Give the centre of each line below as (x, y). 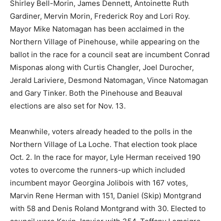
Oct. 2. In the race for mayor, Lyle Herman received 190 (105, 157)
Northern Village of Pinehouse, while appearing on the (105, 41)
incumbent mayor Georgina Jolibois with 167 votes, (99, 183)
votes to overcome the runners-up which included (97, 170)
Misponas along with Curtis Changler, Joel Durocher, (102, 67)
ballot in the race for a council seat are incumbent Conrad (110, 54)
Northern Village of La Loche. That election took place (104, 144)
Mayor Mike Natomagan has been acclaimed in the (97, 29)
